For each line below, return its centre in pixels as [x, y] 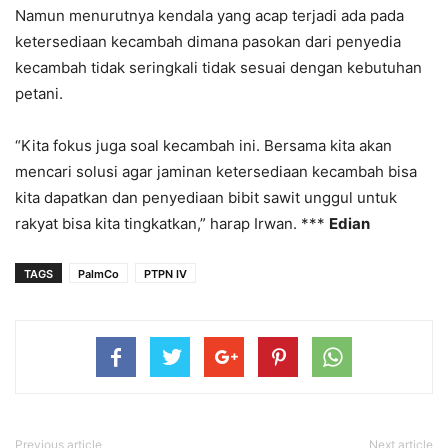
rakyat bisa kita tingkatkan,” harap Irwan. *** [172, 223]
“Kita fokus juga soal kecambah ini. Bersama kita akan [203, 145]
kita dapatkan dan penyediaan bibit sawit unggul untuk [206, 197]
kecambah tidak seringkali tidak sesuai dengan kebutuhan [218, 67]
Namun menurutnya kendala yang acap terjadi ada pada [209, 15]
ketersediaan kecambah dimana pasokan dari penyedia [208, 41]
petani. [39, 93]
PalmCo [98, 273]
